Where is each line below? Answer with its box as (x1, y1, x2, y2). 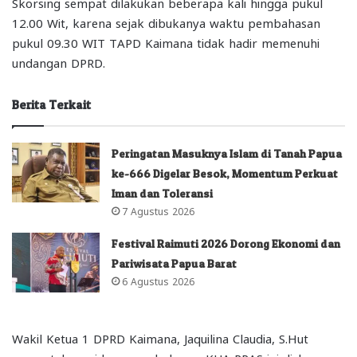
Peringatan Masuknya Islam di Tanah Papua (112, 146, 343, 160)
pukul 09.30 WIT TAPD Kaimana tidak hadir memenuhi (12, 34, 320, 49)
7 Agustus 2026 (122, 204, 195, 216)
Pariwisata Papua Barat (112, 256, 237, 270)
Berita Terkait (12, 96, 91, 112)
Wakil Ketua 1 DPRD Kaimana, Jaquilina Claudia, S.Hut (12, 330, 308, 345)
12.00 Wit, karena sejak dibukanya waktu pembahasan (12, 14, 320, 29)
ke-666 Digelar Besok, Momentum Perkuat (112, 166, 339, 180)
